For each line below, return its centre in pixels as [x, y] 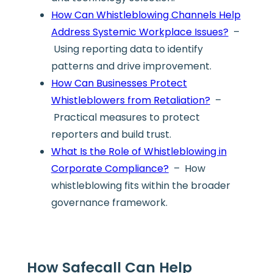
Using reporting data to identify [127, 49]
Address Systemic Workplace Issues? [140, 32]
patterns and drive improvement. [131, 66]
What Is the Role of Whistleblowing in [139, 152]
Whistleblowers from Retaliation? [130, 101]
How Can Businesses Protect [119, 83]
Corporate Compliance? [110, 169]
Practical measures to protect [125, 118]
